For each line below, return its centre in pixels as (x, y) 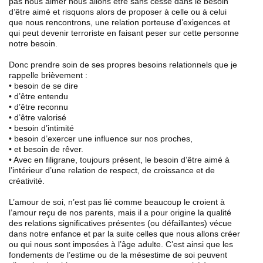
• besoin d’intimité (41, 128)
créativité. (27, 181)
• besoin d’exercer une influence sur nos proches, (101, 139)
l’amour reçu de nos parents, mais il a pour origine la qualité (120, 213)
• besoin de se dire (43, 86)
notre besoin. (33, 44)
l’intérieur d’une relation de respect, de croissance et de (112, 171)
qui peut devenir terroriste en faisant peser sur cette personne (124, 33)
